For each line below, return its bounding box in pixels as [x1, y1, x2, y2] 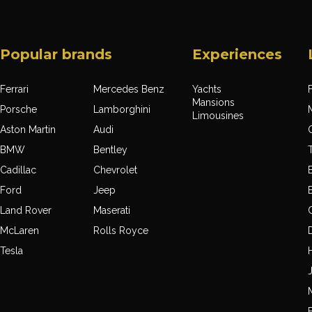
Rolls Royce [93, 225, 149, 237]
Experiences [192, 46, 283, 63]
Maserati [93, 205, 131, 217]
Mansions [192, 97, 235, 109]
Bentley [93, 144, 128, 156]
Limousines [192, 110, 244, 122]
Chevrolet [93, 164, 138, 176]
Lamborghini [93, 104, 151, 116]
